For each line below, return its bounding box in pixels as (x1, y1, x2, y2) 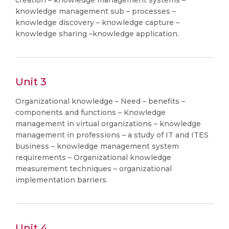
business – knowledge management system (15, 142, 179, 151)
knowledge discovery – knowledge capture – (15, 18, 179, 27)
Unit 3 (15, 76, 47, 88)
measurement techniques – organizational (15, 164, 172, 173)
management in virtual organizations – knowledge (15, 119, 201, 128)
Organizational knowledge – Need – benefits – (15, 97, 185, 106)
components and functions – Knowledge (15, 108, 166, 117)
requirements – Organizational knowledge (15, 153, 171, 162)
